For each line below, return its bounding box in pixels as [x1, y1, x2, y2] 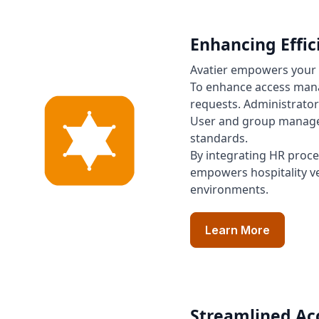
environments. [189, 182, 268, 197]
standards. [189, 130, 248, 146]
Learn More [204, 223, 270, 237]
